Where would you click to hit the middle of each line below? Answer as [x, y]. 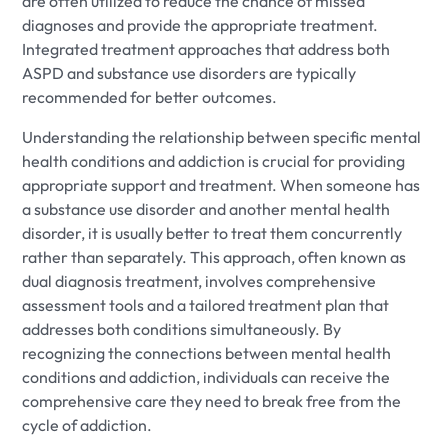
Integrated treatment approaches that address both [206, 48]
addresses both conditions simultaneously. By [182, 328]
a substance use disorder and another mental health [206, 208]
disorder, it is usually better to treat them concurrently [212, 232]
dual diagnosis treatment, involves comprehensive [199, 280]
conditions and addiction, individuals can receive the [206, 376]
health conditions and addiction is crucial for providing [214, 160]
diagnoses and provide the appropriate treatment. [200, 24]
